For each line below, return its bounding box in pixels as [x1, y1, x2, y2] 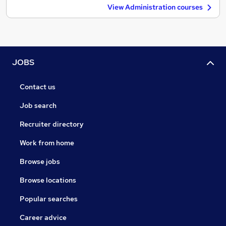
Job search [20, 101, 56, 110]
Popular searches [20, 194, 78, 204]
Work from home [20, 138, 74, 148]
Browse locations [20, 176, 76, 185]
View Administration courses [107, 3, 203, 12]
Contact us [20, 82, 55, 92]
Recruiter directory [20, 120, 84, 129]
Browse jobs [20, 157, 60, 166]
